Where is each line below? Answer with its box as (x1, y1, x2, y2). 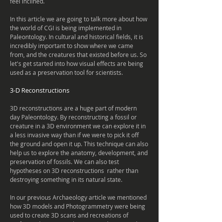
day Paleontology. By (10, 113, 68, 121)
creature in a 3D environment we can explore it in (10, 122, 146, 130)
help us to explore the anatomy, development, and (10, 149, 148, 157)
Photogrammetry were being (66, 202, 145, 210)
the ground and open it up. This (10, 140, 97, 148)
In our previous (10, 193, 53, 201)
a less (10, 131, 27, 139)
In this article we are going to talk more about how (10, 15, 147, 23)
